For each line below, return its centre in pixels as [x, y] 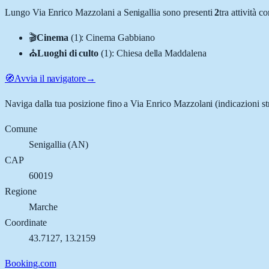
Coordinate [26, 222]
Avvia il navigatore [50, 78]
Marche [43, 207]
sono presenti [186, 12]
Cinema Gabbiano [120, 37]
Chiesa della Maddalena [161, 53]
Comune [21, 128]
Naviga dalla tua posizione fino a [68, 103]
